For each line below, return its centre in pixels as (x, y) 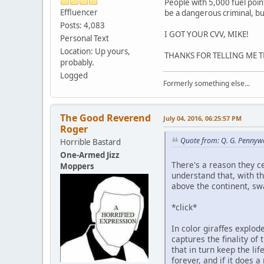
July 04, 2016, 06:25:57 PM (202, 118)
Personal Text (85, 39)
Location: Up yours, (95, 52)
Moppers (77, 166)
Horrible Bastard (90, 142)
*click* (184, 207)
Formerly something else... (207, 83)
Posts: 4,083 (82, 26)
